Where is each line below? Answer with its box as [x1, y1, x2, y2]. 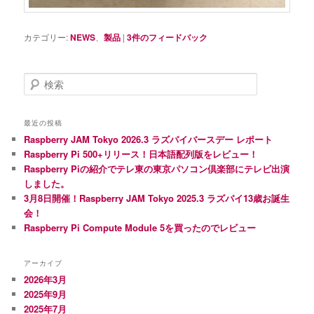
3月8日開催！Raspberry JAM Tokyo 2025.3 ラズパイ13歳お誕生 [24, 191, 290, 205]
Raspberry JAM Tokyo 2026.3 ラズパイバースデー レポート [24, 132, 273, 146]
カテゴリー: [24, 30, 69, 43]
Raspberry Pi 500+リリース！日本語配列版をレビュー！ [24, 147, 259, 161]
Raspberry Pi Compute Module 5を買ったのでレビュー [24, 221, 257, 235]
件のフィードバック [132, 30, 208, 43]
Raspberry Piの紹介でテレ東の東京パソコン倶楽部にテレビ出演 [24, 162, 290, 176]
